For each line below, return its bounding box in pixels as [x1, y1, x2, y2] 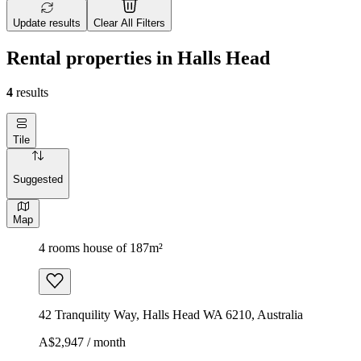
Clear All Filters [93, 17, 165, 30]
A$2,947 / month [39, 334, 126, 349]
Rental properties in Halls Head [6, 47, 270, 68]
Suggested [13, 173, 63, 186]
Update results [13, 17, 81, 30]
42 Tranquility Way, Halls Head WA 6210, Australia [39, 307, 303, 322]
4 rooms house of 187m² [39, 240, 163, 255]
